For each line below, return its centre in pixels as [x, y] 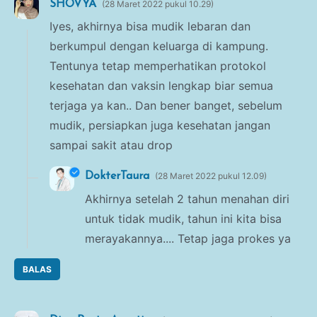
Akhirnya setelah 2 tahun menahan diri [187, 199]
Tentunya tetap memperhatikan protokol [158, 66]
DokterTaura [117, 177]
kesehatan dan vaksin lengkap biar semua [161, 86]
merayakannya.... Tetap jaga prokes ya [188, 239]
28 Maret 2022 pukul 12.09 [211, 176]
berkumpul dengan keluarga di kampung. [159, 46]
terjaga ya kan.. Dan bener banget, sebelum [166, 106]
